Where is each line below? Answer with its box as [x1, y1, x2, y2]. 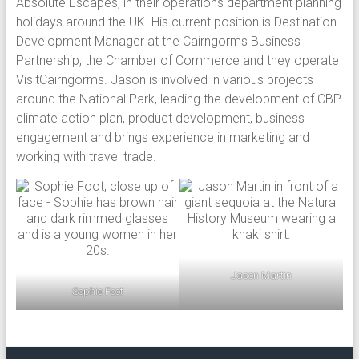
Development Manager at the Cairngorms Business [15, 34, 301, 49]
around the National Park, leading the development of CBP [15, 91, 341, 107]
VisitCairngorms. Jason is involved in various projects [15, 72, 313, 87]
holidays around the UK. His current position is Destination [15, 14, 337, 30]
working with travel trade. [15, 149, 159, 164]
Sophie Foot [71, 285, 123, 297]
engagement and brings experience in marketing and [15, 130, 309, 145]
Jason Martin [231, 269, 292, 281]
